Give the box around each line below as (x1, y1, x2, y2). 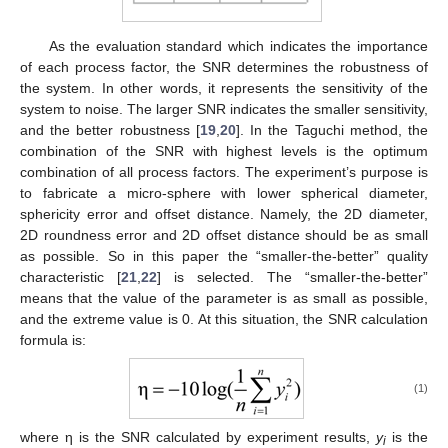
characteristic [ (20, 269, 121, 286)
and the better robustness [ (20, 122, 200, 139)
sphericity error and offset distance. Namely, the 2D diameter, (20, 206, 428, 223)
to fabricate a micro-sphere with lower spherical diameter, (20, 185, 428, 202)
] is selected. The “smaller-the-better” (157, 269, 428, 286)
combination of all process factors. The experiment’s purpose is (20, 164, 428, 181)
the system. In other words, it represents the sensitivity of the (20, 80, 428, 97)
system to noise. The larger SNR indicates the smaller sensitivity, (20, 101, 428, 118)
